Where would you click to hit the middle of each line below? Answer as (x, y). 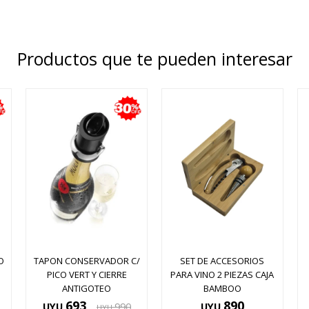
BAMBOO (222, 289)
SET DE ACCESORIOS (222, 261)
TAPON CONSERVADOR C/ (87, 261)
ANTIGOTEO (87, 289)
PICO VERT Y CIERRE (87, 275)
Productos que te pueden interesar (154, 59)
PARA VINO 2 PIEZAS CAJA (222, 275)
